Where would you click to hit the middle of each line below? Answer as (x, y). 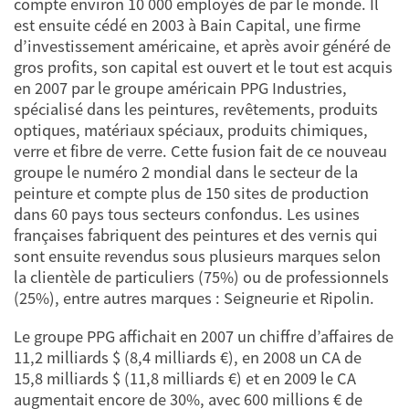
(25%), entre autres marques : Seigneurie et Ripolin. (194, 299)
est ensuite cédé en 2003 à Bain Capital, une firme (187, 26)
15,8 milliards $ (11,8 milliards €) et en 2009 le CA (185, 378)
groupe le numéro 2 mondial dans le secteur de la (186, 173)
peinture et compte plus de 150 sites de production (191, 194)
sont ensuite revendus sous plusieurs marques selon (197, 257)
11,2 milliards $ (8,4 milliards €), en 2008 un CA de (188, 357)
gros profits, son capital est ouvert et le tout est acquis (203, 68)
